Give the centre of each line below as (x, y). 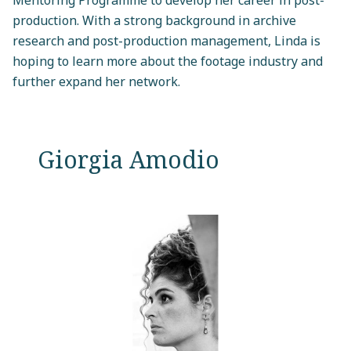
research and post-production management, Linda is (166, 40)
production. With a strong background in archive (154, 20)
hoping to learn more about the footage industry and (168, 61)
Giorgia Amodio (128, 159)
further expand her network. (96, 81)
